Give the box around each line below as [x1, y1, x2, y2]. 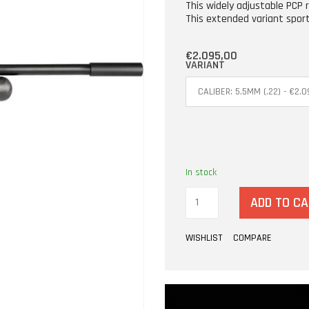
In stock [186, 166, 217, 179]
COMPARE [233, 231, 272, 244]
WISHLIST [186, 231, 222, 244]
